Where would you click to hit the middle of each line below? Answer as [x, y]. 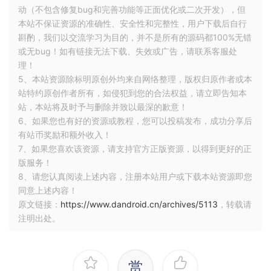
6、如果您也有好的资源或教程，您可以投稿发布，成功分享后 [135, 121]
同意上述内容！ [48, 191]
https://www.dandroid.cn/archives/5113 [139, 204]
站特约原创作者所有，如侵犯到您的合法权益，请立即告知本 [132, 93]
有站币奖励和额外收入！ [65, 135]
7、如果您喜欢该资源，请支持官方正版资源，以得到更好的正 [135, 149]
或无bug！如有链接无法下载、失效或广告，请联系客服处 [128, 51]
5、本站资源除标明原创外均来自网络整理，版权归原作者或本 [135, 79]
